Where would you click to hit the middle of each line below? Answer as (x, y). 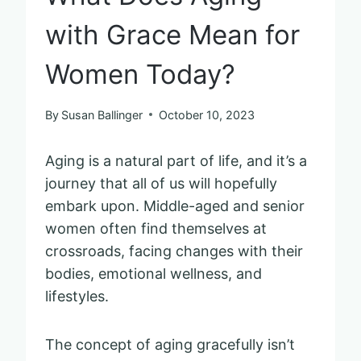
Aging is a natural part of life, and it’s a (176, 160)
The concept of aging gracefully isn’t (170, 344)
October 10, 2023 (207, 114)
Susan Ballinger (102, 114)
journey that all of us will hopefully (161, 183)
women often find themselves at (156, 228)
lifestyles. (77, 296)
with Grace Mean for (172, 34)
